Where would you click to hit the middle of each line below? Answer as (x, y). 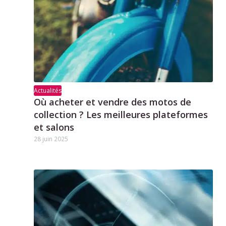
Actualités (48, 90)
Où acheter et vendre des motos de (112, 102)
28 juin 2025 (51, 138)
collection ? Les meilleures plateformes (121, 114)
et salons (54, 127)
